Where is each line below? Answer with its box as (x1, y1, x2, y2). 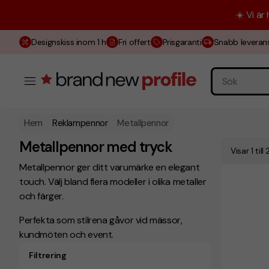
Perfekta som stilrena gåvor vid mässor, (19, 214, 183, 226)
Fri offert (118, 37, 151, 47)
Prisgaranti (162, 37, 202, 47)
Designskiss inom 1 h (31, 37, 106, 47)
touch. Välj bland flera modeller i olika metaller (19, 175, 207, 188)
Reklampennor (52, 117, 108, 129)
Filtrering (29, 250, 67, 261)
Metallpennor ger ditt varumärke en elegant (19, 161, 200, 174)
